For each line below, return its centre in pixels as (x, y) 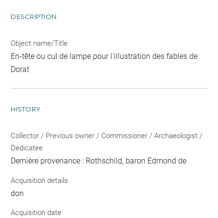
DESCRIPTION (34, 17)
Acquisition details (40, 180)
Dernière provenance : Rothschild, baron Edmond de (99, 161)
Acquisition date (36, 213)
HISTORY (26, 109)
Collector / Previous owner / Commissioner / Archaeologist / (107, 136)
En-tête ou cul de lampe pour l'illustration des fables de (104, 56)
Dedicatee (27, 148)
